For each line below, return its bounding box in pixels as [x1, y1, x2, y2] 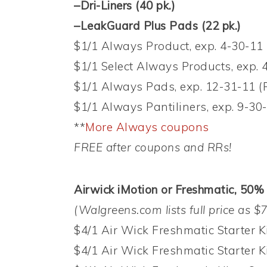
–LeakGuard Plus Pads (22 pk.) [74, 18, 241, 33]
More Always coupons [85, 120, 209, 135]
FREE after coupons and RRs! [74, 140, 232, 155]
